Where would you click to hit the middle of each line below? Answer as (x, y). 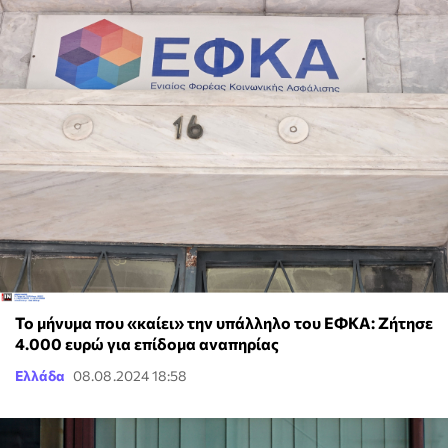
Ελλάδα (40, 375)
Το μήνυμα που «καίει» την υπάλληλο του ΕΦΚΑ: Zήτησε (224, 322)
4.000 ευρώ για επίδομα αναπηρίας (147, 343)
